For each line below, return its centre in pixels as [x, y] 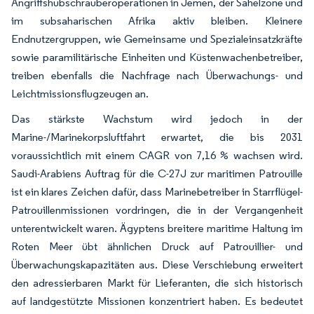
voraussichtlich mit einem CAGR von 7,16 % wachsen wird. [157, 155]
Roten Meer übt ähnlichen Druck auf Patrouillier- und [157, 246]
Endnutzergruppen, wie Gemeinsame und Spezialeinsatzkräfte [157, 39]
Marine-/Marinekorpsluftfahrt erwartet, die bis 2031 [157, 137]
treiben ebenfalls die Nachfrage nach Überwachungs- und [157, 75]
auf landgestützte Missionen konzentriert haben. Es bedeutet [157, 301]
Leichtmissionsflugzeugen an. [80, 93]
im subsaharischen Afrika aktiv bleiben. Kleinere [157, 20]
